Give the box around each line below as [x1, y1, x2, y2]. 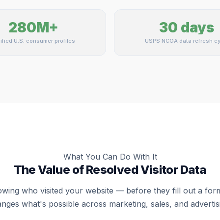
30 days [159, 19, 214, 36]
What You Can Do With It [63, 152, 157, 162]
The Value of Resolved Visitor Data [13, 163, 207, 177]
